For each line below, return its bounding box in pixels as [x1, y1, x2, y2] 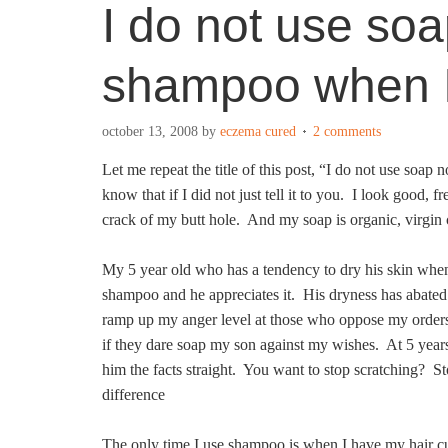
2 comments [313, 124, 381, 139]
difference [102, 386, 165, 403]
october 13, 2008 [102, 124, 198, 139]
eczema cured [220, 124, 296, 139]
